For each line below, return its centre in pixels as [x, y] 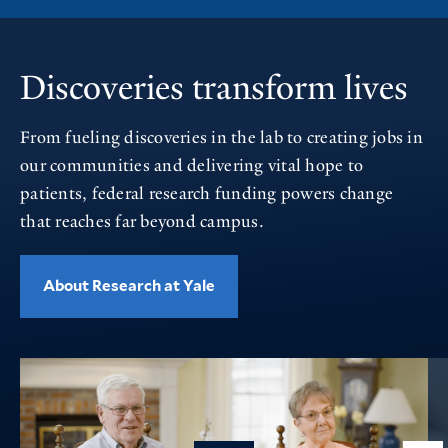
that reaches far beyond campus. [142, 221]
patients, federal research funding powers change [206, 193]
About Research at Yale [129, 286]
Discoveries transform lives [214, 88]
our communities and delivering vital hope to [191, 165]
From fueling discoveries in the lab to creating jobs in [221, 137]
